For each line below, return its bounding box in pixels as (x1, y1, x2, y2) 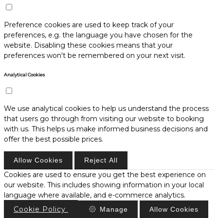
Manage (99, 205, 128, 213)
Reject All (84, 156, 118, 164)
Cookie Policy (14, 204, 66, 214)
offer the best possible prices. (4, 134, 103, 144)
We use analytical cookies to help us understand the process (4, 104, 209, 113)
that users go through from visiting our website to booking (4, 114, 204, 123)
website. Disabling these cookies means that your (4, 40, 173, 50)
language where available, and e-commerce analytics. (4, 190, 185, 200)
